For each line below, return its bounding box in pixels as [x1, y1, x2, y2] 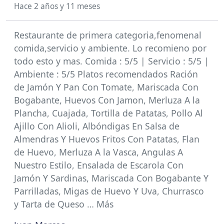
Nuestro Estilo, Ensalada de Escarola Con [14, 159, 183, 171]
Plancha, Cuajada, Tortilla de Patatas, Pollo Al [14, 107, 203, 119]
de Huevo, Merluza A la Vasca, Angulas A [14, 146, 183, 158]
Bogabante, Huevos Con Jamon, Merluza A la [14, 94, 200, 106]
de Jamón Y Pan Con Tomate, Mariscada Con [14, 81, 198, 93]
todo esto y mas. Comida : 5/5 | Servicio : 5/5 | [14, 55, 209, 67]
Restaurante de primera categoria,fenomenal [14, 29, 201, 41]
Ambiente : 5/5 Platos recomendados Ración [14, 68, 198, 80]
